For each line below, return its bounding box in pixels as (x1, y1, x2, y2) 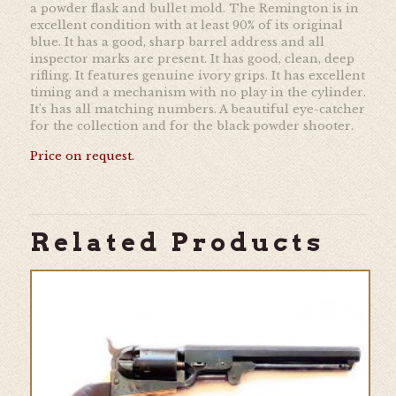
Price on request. (29, 148, 134, 164)
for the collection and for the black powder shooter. (29, 118, 354, 133)
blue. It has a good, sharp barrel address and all (29, 34, 324, 49)
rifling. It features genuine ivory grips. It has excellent (29, 67, 365, 83)
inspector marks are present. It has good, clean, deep (29, 50, 354, 66)
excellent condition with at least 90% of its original (29, 17, 343, 33)
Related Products (29, 226, 324, 257)
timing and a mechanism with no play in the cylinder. (29, 84, 366, 100)
